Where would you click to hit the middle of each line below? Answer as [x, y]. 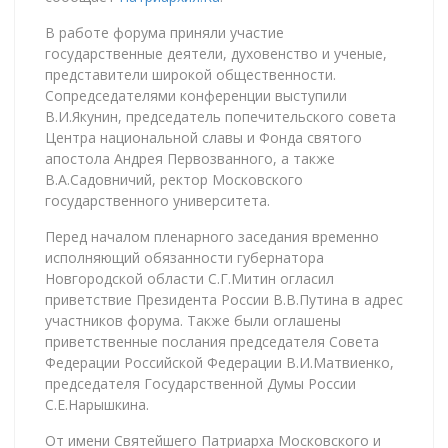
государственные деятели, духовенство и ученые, [216, 53]
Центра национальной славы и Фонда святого [203, 137]
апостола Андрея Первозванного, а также [190, 158]
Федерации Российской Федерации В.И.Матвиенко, [219, 362]
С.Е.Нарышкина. [97, 404]
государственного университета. [157, 200]
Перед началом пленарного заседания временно [212, 236]
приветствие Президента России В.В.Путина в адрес [224, 299]
